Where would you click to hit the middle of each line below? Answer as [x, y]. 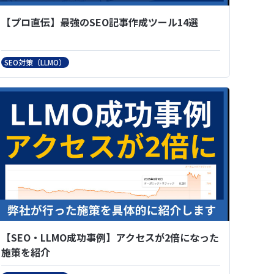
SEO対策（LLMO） [35, 62]
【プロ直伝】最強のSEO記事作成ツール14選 [100, 22]
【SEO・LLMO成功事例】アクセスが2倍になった [110, 237]
